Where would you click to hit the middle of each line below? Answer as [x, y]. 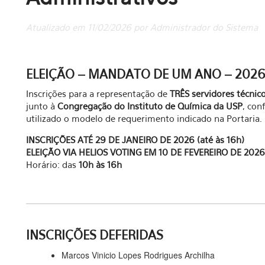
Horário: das [52, 164]
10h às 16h [100, 164]
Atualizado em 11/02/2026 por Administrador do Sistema [142, 27]
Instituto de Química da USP [185, 106]
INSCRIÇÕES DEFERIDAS [95, 235]
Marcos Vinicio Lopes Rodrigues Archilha [138, 255]
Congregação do [92, 106]
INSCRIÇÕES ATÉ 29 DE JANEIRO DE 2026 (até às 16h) [135, 140]
